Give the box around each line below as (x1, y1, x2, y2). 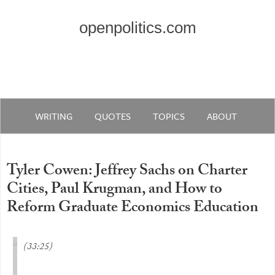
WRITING (35, 109, 73, 123)
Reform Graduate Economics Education (7, 196, 258, 222)
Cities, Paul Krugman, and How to (7, 177, 222, 204)
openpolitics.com (79, 18, 196, 37)
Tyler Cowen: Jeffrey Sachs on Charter (7, 159, 247, 185)
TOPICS (153, 109, 185, 123)
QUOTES (95, 109, 131, 123)
